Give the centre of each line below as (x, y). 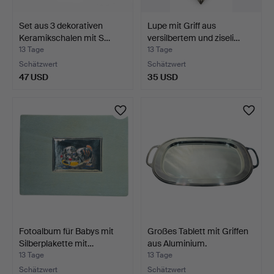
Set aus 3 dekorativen (61, 25)
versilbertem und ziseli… (194, 38)
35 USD (163, 77)
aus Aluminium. (177, 243)
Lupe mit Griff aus (182, 25)
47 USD (34, 77)
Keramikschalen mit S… (65, 38)
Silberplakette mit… (56, 243)
